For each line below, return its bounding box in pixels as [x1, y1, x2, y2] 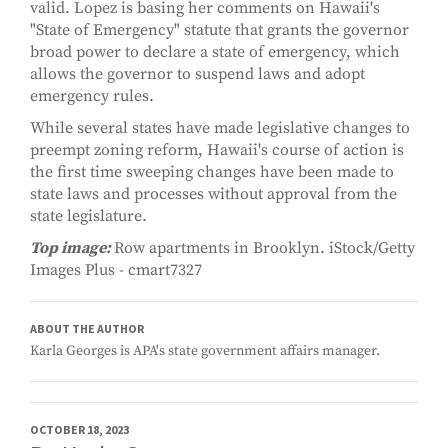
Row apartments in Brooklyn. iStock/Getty [114, 238, 415, 259]
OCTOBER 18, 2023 [30, 422, 129, 438]
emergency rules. [30, 86, 154, 107]
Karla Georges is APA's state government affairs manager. [30, 342, 380, 361]
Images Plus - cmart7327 [30, 260, 202, 281]
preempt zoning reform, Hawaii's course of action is [30, 140, 404, 161]
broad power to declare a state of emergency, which [30, 42, 400, 63]
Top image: [30, 238, 114, 259]
